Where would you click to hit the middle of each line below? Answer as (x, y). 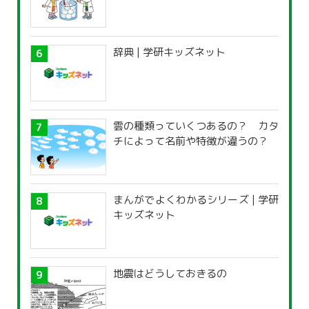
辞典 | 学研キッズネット (169, 52)
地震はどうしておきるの (170, 274)
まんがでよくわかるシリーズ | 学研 (196, 200)
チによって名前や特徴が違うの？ (191, 141)
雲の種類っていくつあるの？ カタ (196, 126)
